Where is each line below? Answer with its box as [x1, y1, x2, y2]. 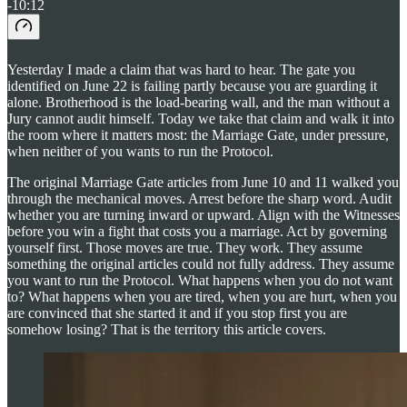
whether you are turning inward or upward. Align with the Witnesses [7, 206, 400, 223]
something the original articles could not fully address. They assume [7, 255, 394, 272]
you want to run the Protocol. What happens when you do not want [7, 272, 392, 288]
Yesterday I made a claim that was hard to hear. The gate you [7, 61, 355, 77]
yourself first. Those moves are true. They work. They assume [7, 239, 362, 255]
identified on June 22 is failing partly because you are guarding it [7, 77, 377, 94]
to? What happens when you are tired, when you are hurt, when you [7, 288, 397, 304]
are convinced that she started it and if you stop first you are [7, 304, 347, 321]
